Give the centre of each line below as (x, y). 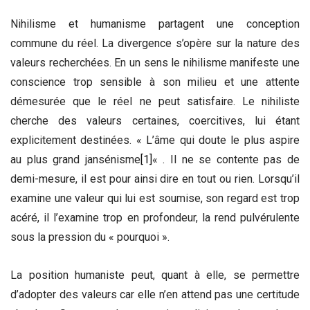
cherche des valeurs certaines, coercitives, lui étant (155, 120)
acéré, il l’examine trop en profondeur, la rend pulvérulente (155, 217)
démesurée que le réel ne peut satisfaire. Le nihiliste (155, 101)
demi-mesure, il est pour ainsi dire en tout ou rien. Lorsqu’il (155, 179)
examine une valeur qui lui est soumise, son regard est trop (155, 198)
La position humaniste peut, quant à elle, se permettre (155, 275)
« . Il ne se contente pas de (226, 159)
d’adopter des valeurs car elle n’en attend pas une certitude (155, 294)
